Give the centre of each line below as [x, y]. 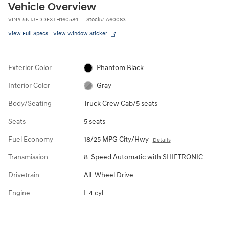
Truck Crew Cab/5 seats [120, 103]
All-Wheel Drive [108, 175]
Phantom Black [120, 67]
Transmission [28, 157]
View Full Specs [28, 33]
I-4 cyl [93, 193]
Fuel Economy [31, 139]
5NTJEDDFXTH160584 [50, 19]
